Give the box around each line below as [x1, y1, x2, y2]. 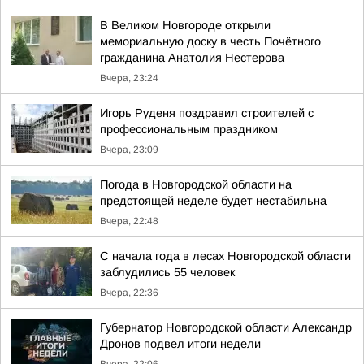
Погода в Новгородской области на [100, 178, 292, 191]
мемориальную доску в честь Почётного [100, 35, 321, 48]
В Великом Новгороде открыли [100, 19, 271, 32]
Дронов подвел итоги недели [100, 337, 261, 350]
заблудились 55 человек [100, 266, 235, 279]
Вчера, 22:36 [100, 287, 158, 298]
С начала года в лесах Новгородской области [100, 249, 351, 262]
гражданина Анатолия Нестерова [100, 51, 284, 64]
